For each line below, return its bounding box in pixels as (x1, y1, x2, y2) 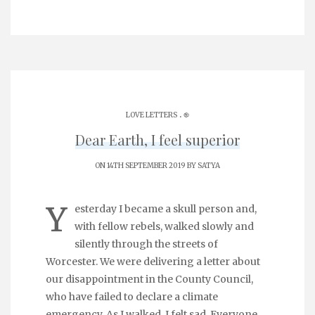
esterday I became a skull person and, (75, 202, 257, 215)
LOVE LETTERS (126, 110, 177, 120)
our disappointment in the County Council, (46, 273, 253, 285)
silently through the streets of (75, 238, 218, 250)
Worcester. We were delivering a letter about (46, 255, 260, 268)
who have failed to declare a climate (46, 290, 218, 303)
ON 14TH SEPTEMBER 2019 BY (95, 161, 198, 170)
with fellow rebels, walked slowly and (75, 220, 254, 233)
